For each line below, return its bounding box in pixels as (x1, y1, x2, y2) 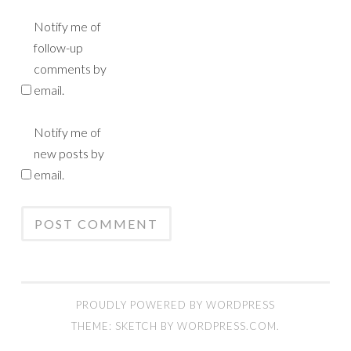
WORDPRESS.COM (177, 319, 277, 332)
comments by (34, 60, 107, 76)
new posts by (34, 145, 104, 161)
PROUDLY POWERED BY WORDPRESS (76, 298, 275, 311)
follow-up (34, 39, 83, 55)
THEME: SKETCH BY (71, 319, 177, 332)
